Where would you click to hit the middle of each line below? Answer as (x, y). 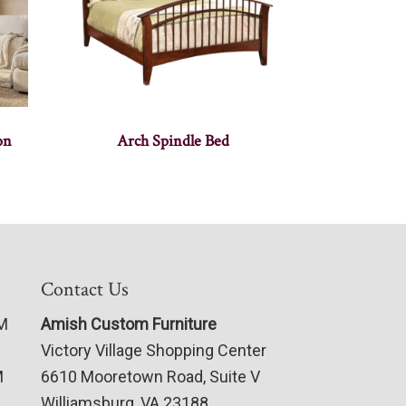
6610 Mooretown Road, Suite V (150, 377)
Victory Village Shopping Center (153, 351)
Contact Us (84, 290)
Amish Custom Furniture (128, 324)
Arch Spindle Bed (173, 141)
